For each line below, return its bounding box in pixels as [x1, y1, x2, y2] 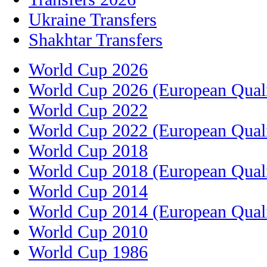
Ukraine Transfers [29, 9, 157, 29]
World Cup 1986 [29, 241, 148, 262]
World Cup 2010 [29, 221, 148, 241]
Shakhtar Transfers [29, 29, 163, 49]
